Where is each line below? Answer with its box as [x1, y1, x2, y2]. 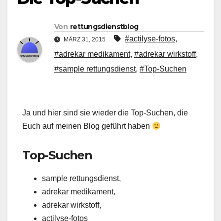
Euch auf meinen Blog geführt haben [22, 122, 152, 131]
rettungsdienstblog [70, 22, 139, 32]
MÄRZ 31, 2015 [62, 36, 107, 43]
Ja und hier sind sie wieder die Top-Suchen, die [22, 109, 188, 117]
